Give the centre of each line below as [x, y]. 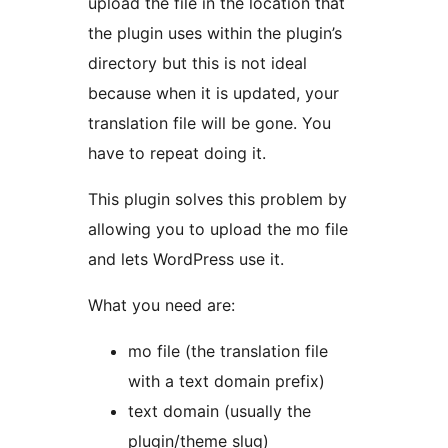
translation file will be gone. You [209, 123]
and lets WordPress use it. [186, 259]
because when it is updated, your [213, 93]
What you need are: [161, 305]
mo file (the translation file [228, 351]
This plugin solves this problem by [217, 199]
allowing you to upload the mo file [218, 229]
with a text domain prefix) [226, 381]
